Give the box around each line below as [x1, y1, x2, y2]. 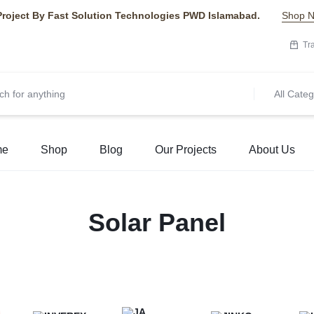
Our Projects [155, 144, 217, 156]
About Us [249, 144, 295, 156]
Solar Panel [88, 208, 226, 237]
